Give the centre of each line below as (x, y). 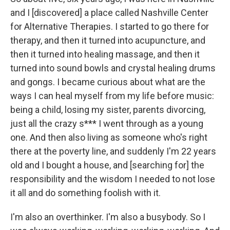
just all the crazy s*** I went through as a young (107, 123)
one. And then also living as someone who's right (109, 137)
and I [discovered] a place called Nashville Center (109, 12)
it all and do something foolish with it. (85, 193)
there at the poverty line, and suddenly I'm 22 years (113, 151)
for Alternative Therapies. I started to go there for (110, 26)
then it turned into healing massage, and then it (105, 54)
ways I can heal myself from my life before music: (112, 95)
